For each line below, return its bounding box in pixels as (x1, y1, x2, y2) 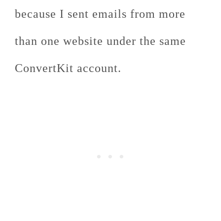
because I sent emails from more (15, 7, 185, 20)
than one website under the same (15, 34, 186, 47)
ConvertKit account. (15, 61, 121, 74)
